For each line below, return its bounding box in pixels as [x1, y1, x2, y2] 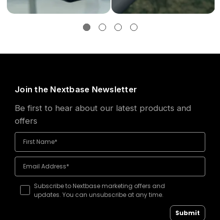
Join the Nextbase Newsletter [15, 84, 137, 95]
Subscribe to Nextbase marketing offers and [33, 182, 165, 191]
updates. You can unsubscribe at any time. [33, 191, 164, 199]
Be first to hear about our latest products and [15, 103, 191, 113]
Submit [175, 209, 200, 218]
